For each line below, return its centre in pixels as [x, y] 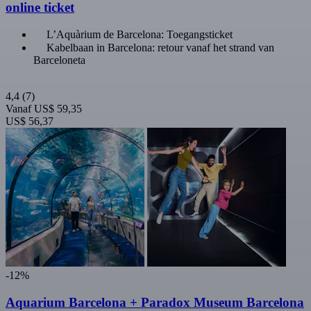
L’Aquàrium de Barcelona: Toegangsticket [140, 35]
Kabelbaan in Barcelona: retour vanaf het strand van [160, 48]
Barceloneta [59, 60]
